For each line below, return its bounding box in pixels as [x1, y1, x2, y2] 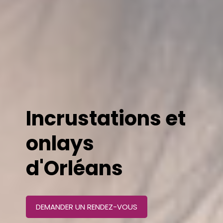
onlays [25, 129, 94, 157]
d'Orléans [25, 154, 123, 182]
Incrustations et [25, 105, 186, 132]
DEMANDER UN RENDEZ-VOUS [35, 202, 137, 212]
